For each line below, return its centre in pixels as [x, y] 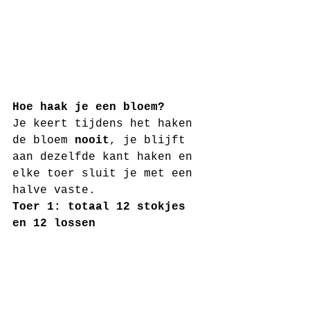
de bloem [44, 140]
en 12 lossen [54, 224]
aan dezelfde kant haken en [106, 157]
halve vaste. [57, 190]
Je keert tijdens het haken [106, 124]
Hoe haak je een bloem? [89, 107]
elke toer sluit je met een [106, 174]
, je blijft [151, 140]
